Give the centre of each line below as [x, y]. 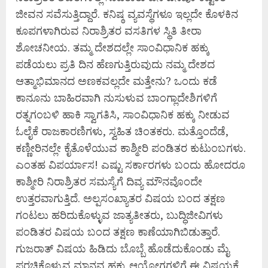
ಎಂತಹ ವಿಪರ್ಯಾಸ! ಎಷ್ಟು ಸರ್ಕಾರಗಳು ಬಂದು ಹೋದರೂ [130, 165]
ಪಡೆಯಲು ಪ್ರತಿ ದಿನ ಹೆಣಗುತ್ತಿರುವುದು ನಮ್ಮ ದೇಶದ [115, 64]
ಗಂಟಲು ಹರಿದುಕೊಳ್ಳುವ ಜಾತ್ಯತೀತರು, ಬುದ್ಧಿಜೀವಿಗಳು [119, 215]
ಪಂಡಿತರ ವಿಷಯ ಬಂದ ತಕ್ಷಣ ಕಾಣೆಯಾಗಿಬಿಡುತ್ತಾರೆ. [118, 232]
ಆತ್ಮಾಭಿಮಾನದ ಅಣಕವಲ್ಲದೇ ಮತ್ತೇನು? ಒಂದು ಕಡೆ [116, 81]
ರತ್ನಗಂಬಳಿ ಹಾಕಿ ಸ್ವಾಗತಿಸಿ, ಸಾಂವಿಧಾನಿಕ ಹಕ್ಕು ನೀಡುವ [123, 115]
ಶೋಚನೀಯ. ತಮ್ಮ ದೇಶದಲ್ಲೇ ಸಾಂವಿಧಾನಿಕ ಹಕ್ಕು [112, 48]
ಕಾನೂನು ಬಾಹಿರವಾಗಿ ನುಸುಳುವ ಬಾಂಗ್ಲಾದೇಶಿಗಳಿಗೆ [116, 98]
